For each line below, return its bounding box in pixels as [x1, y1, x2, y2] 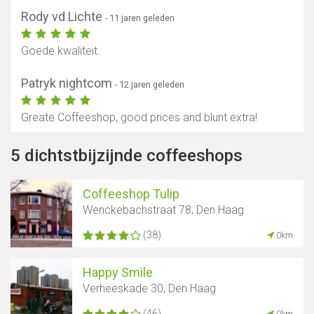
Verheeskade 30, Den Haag [83, 282, 216, 296]
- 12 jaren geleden [115, 79, 184, 90]
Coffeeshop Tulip [83, 186, 179, 202]
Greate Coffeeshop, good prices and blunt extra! [21, 111, 257, 125]
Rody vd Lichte [21, 9, 105, 25]
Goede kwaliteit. [21, 44, 100, 58]
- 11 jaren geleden [105, 13, 175, 24]
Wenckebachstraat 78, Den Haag [83, 203, 244, 217]
